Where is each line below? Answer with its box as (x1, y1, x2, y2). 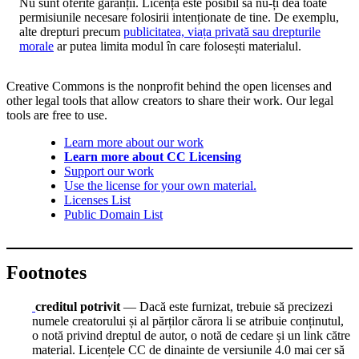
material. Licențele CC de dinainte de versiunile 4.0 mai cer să (32, 342, 345, 357)
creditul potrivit (35, 299, 120, 313)
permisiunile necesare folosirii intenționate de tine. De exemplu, (19, 10, 339, 25)
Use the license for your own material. (64, 179, 256, 193)
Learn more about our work (64, 135, 204, 150)
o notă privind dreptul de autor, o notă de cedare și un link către (32, 328, 350, 342)
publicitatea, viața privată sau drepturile (123, 25, 321, 39)
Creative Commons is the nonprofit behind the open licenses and (6, 79, 332, 94)
